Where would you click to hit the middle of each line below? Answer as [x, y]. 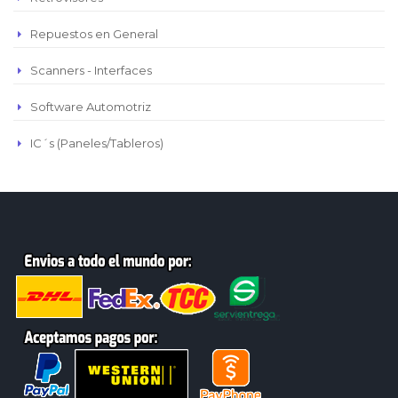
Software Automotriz [91, 107]
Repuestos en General [94, 34]
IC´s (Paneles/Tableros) [97, 143]
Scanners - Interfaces [91, 71]
